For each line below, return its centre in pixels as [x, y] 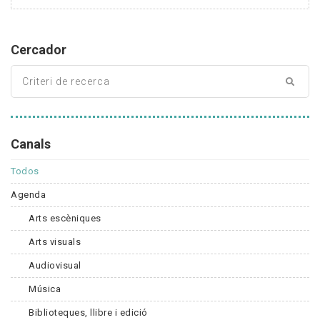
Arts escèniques [65, 218]
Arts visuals [55, 241]
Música [45, 289]
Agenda [28, 194]
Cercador [39, 49]
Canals [31, 144]
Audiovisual [55, 265]
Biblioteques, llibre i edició [88, 312]
